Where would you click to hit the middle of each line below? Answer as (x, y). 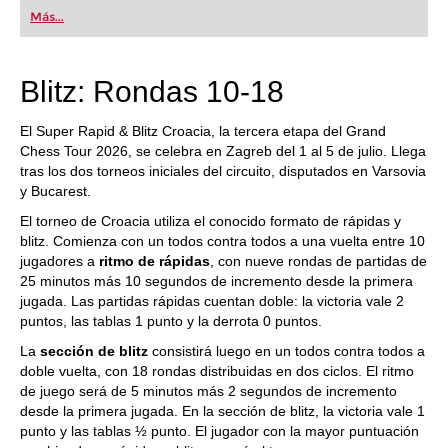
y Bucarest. (55, 191)
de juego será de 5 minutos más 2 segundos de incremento (208, 391)
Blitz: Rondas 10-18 (152, 91)
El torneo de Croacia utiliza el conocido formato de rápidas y (210, 221)
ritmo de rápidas (154, 261)
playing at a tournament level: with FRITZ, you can (168, 25)
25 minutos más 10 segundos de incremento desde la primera (216, 281)
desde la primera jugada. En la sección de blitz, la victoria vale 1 (222, 411)
